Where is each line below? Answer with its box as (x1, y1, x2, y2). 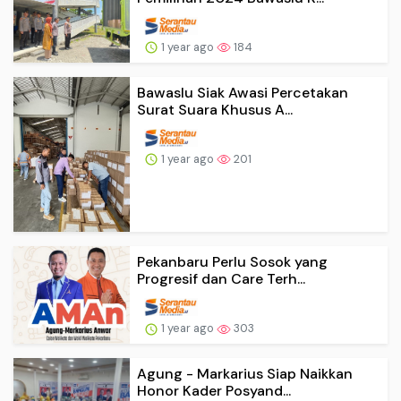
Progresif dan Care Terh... (137, 269, 305, 288)
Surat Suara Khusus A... (137, 99, 293, 119)
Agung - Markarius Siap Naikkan (137, 363, 353, 383)
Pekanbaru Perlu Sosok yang (137, 252, 328, 271)
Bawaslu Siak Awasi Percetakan (137, 82, 348, 102)
